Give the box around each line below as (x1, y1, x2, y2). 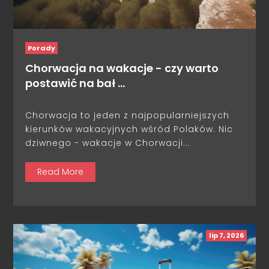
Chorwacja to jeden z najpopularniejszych (25, 109, 230, 122)
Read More (37, 166, 84, 178)
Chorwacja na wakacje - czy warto (25, 61, 219, 76)
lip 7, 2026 (208, 231, 244, 241)
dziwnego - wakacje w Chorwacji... (25, 137, 191, 150)
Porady (28, 43, 56, 53)
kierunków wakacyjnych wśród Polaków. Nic (25, 123, 234, 136)
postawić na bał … (25, 76, 125, 91)
